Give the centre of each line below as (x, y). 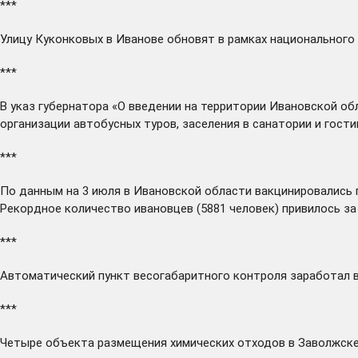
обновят (191, 39)
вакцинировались (304, 191)
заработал (320, 275)
